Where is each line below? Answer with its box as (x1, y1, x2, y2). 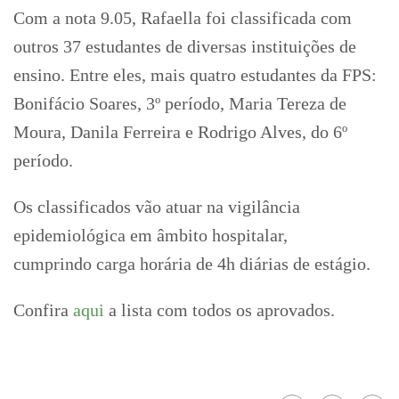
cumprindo (13, 254, 96, 273)
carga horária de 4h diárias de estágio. (96, 254, 370, 273)
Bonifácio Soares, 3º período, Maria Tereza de (13, 94, 346, 113)
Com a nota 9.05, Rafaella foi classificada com (13, 8, 352, 28)
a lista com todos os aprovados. (104, 300, 335, 320)
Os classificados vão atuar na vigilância (13, 197, 300, 216)
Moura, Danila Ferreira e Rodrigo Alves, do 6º (13, 122, 347, 142)
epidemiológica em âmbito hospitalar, (13, 225, 288, 245)
